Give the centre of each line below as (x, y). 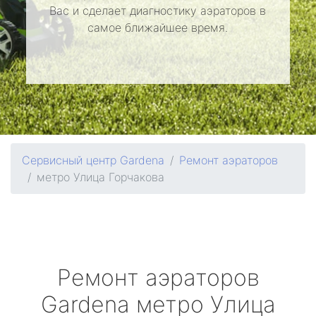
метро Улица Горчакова (101, 177)
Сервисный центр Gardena (93, 160)
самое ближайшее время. (158, 28)
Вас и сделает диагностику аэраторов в (158, 11)
